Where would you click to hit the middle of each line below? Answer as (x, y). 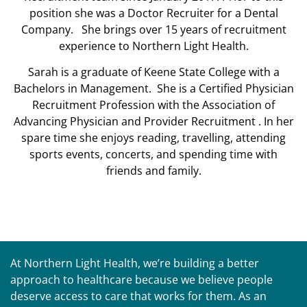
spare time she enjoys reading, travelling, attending (153, 137)
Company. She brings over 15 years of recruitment (153, 30)
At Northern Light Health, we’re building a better (135, 263)
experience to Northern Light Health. (153, 46)
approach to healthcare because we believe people (142, 280)
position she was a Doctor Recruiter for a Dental (153, 13)
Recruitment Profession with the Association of (153, 105)
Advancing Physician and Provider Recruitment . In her (153, 121)
